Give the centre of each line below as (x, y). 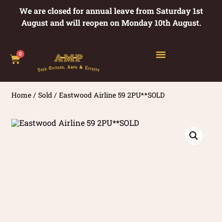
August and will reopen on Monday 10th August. (111, 23)
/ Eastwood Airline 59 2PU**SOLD (109, 95)
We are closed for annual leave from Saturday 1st (111, 11)
